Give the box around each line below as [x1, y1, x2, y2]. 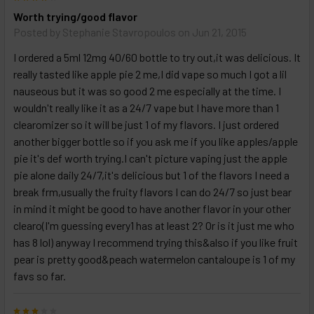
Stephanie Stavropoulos [62, 25, 176, 39]
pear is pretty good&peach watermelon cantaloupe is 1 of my [13, 252, 295, 266]
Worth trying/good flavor [13, 10, 137, 24]
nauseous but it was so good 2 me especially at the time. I [13, 84, 281, 98]
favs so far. [13, 269, 66, 283]
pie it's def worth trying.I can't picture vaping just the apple [13, 151, 287, 165]
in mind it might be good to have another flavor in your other [13, 202, 291, 216]
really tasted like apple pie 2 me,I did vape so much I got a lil [13, 67, 287, 81]
